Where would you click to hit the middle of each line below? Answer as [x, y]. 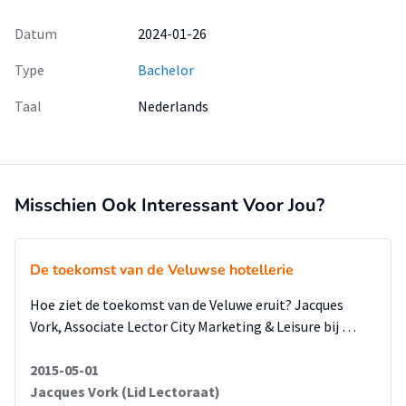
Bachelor [166, 70]
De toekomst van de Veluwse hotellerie [162, 270]
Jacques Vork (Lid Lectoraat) [125, 391]
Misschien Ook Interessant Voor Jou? [169, 205]
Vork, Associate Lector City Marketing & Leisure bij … [193, 326]
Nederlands [173, 106]
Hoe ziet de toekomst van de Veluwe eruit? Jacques [187, 304]
